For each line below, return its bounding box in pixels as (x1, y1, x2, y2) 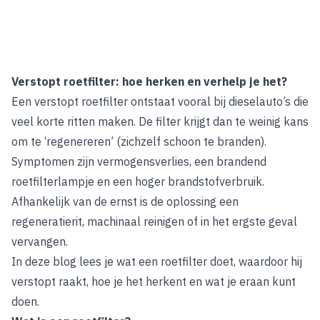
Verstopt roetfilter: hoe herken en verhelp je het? (11, 74, 287, 89)
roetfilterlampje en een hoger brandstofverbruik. (11, 174, 264, 189)
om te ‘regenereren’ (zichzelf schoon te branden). (11, 134, 266, 149)
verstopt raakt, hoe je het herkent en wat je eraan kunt (11, 274, 296, 289)
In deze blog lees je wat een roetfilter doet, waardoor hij (11, 254, 302, 269)
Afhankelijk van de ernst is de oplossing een (11, 194, 239, 209)
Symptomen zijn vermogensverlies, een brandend (11, 154, 266, 169)
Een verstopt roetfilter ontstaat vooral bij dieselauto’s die (11, 94, 309, 109)
